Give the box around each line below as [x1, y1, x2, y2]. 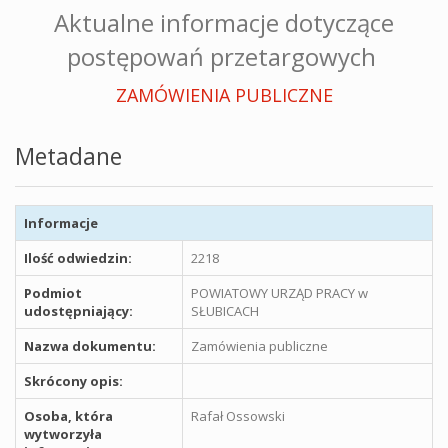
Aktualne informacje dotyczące [54, 6, 394, 39]
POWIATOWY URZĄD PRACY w [191, 284, 368, 302]
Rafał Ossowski [191, 407, 285, 425]
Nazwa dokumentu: [24, 337, 156, 355]
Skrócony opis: [24, 372, 123, 390]
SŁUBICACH [191, 302, 259, 320]
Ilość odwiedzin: [24, 249, 132, 267]
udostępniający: [24, 302, 133, 320]
